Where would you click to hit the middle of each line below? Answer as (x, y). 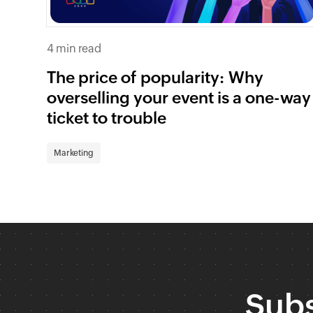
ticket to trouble (107, 118)
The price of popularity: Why (155, 77)
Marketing (74, 153)
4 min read (74, 48)
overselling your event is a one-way (179, 97)
